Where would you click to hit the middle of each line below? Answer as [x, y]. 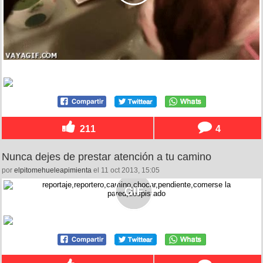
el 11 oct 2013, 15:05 [126, 171]
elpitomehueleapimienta [53, 171]
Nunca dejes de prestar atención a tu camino [107, 157]
